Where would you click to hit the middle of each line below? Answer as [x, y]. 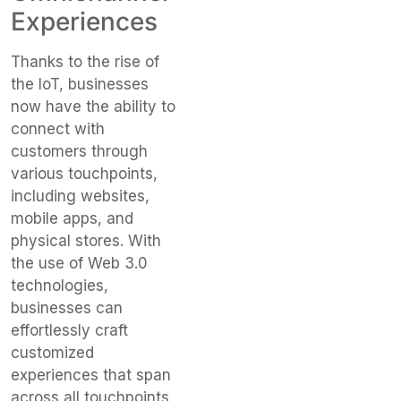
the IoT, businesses [80, 85]
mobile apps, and [72, 219]
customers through [79, 152]
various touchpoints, [84, 174]
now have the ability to [93, 107]
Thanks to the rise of [85, 62]
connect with [58, 129]
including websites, [80, 196]
